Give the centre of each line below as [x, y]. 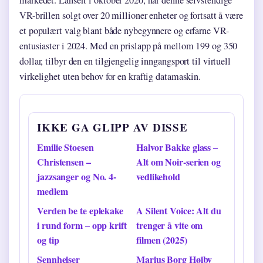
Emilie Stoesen [65, 147]
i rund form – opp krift [82, 225]
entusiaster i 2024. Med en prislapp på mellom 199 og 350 [129, 46]
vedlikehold [158, 177]
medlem [53, 191]
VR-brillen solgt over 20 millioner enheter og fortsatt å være [131, 15]
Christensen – [64, 162]
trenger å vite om [170, 225]
